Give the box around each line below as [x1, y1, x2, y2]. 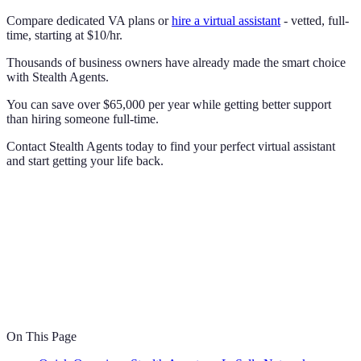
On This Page [6, 329, 77, 343]
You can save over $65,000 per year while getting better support [6, 97, 331, 111]
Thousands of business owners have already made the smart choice [6, 55, 346, 69]
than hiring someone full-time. [6, 111, 159, 126]
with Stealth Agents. [6, 69, 109, 84]
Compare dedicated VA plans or [6, 13, 172, 27]
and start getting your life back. [6, 153, 164, 168]
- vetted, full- [280, 13, 349, 27]
